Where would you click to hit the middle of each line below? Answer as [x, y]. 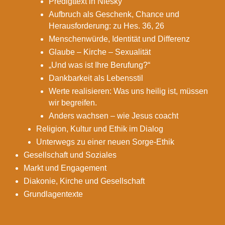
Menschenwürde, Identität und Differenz [120, 39]
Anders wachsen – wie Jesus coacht [114, 116]
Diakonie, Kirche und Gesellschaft [84, 181]
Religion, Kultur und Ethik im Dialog [100, 129]
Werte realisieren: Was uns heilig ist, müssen [129, 91]
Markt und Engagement [65, 168]
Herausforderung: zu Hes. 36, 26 [107, 26]
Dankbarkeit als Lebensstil [96, 78]
